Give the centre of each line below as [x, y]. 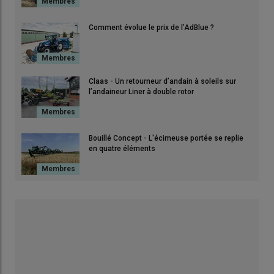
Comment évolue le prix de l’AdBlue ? [151, 27]
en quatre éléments [122, 148]
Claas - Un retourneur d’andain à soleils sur [162, 81]
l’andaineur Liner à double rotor [141, 91]
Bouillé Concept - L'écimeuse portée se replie [166, 138]
